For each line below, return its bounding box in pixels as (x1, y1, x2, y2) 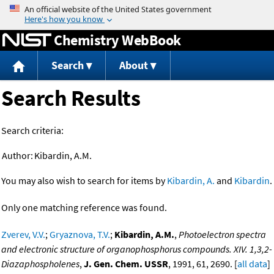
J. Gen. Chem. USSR (84, 257, 168, 270)
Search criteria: (1, 124, 64, 137)
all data (237, 257, 267, 270)
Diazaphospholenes (1, 257, 80, 270)
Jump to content (103, 2, 171, 15)
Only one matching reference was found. (1, 201, 167, 214)
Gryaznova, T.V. (50, 228, 110, 241)
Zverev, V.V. (1, 228, 45, 241)
